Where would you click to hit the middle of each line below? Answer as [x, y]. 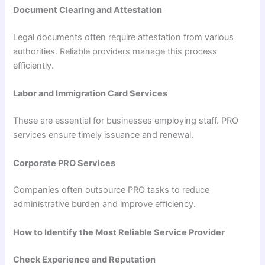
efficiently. [34, 66]
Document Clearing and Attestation [88, 10]
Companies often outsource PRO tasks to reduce [112, 190]
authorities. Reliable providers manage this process [115, 52]
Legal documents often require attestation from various [124, 38]
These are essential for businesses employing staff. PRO [126, 121]
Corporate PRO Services [64, 163]
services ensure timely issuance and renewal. [104, 135]
